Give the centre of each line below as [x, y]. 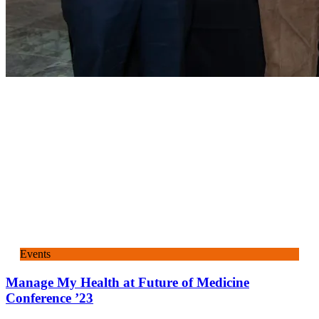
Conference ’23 [49, 298]
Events [35, 254]
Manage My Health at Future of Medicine [127, 283]
